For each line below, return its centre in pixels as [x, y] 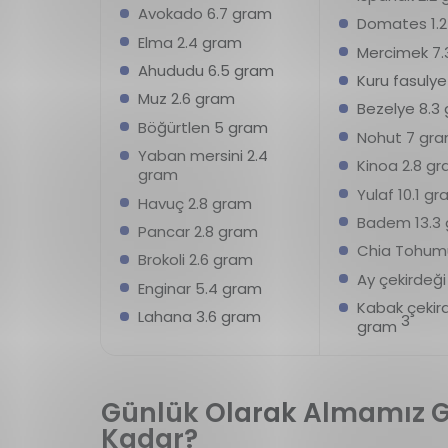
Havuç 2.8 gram [194, 203]
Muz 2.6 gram [186, 99]
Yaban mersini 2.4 [202, 156]
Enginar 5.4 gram [199, 288]
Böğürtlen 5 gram [202, 127]
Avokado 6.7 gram [204, 14]
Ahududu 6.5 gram [205, 71]
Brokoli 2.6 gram [195, 260]
